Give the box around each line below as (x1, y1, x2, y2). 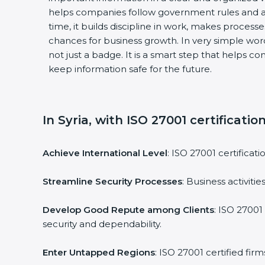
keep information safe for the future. (44, 63, 208, 75)
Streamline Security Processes (38, 176, 178, 187)
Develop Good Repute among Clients (38, 204, 210, 215)
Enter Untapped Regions (38, 247, 151, 258)
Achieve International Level (38, 147, 163, 159)
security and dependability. (38, 218, 157, 230)
